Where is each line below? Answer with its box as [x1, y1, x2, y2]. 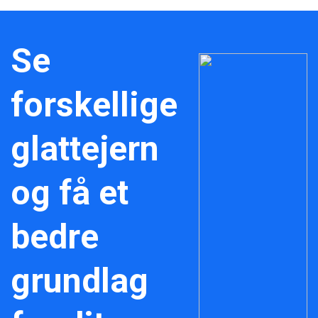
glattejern [11, 128, 159, 169]
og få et [11, 172, 128, 213]
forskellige [11, 84, 177, 125]
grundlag [11, 261, 148, 301]
